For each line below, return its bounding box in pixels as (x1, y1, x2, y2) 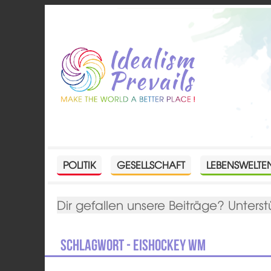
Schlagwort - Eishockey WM (60, 236, 206, 253)
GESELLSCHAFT (117, 157, 186, 172)
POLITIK (63, 157, 96, 172)
